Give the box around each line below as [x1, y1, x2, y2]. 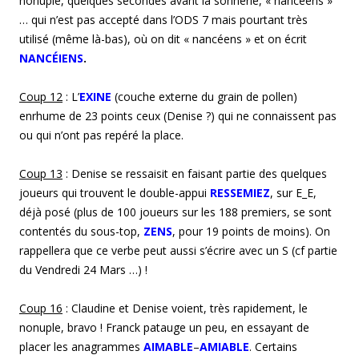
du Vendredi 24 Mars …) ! [19, 261, 147, 277]
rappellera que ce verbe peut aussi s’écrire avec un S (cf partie [19, 242, 337, 258]
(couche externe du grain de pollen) [115, 88, 297, 104]
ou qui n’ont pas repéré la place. [19, 127, 184, 143]
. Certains [249, 338, 297, 354]
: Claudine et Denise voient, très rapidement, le [63, 300, 308, 316]
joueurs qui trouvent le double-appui [19, 184, 210, 200]
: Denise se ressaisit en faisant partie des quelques [63, 165, 327, 181]
